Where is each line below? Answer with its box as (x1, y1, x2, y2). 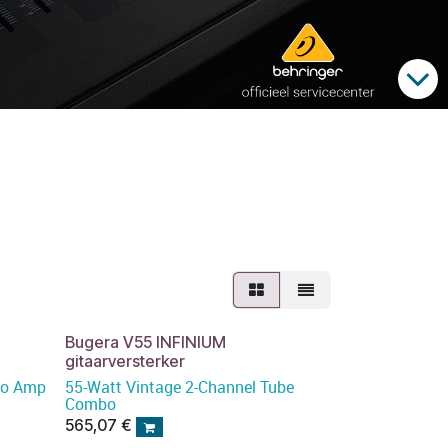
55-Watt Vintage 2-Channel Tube (65, 376, 295, 398)
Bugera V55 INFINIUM (65, 332, 227, 352)
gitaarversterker (65, 351, 186, 371)
